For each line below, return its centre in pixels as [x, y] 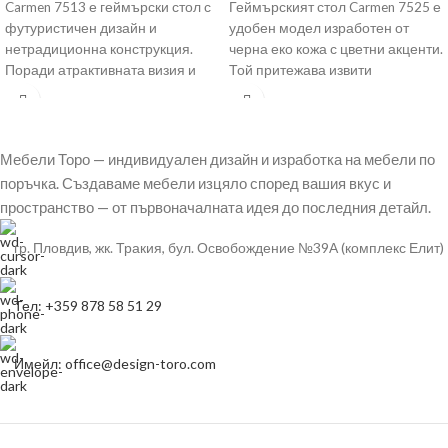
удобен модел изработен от [319, 28]
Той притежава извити [300, 70]
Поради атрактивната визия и [100, 70]
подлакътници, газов [295, 91]
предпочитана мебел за [82, 112]
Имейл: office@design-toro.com [115, 364]
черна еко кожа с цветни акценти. [336, 49]
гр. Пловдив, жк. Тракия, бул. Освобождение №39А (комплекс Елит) [229, 248]
